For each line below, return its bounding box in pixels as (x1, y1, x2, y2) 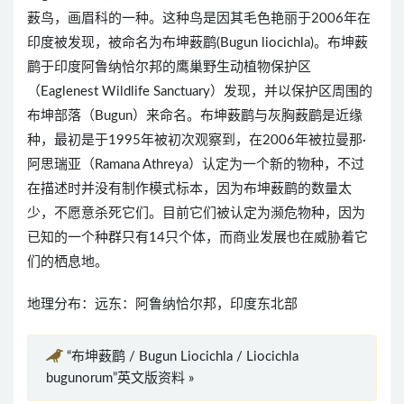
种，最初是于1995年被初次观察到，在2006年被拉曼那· (27, 133, 366, 147)
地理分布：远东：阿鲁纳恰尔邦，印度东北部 (27, 298, 298, 311)
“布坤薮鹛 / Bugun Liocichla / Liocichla (67, 350, 298, 363)
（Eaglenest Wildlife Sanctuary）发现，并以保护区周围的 (27, 85, 372, 98)
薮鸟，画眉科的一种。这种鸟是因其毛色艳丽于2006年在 (27, 12, 371, 25)
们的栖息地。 (27, 255, 108, 269)
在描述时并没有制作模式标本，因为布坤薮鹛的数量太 (27, 182, 352, 196)
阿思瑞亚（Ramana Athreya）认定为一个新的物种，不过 (27, 158, 364, 171)
